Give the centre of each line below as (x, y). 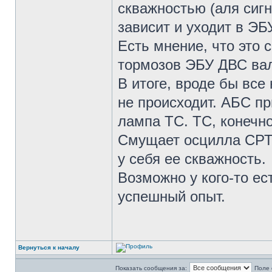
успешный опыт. (172, 196)
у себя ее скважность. (192, 159)
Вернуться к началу (49, 247)
